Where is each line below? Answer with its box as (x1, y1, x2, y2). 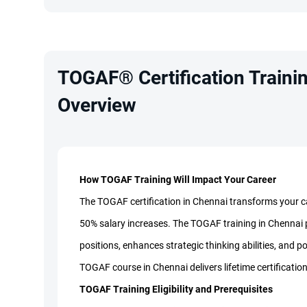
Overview (58, 94, 136, 117)
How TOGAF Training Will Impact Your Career (79, 174, 276, 186)
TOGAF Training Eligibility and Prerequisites (79, 284, 273, 295)
